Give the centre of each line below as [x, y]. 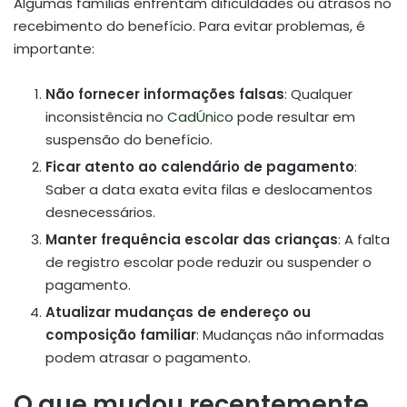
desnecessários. [100, 213]
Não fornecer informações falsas [165, 94]
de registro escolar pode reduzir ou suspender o [208, 263]
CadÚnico [200, 117]
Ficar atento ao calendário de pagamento [200, 167]
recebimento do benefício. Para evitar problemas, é [189, 26]
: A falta [364, 240]
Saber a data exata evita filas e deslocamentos [209, 190]
